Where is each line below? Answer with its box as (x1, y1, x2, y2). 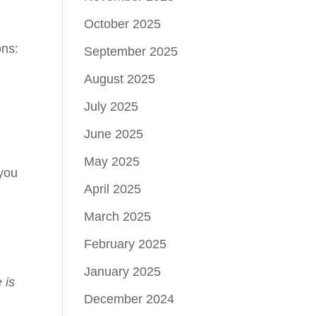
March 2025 (84, 209, 152, 224)
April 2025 (84, 182, 142, 196)
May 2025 (84, 154, 140, 169)
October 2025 (84, 17, 162, 31)
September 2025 (84, 44, 178, 59)
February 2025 (84, 237, 167, 251)
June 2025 (84, 127, 144, 141)
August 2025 (84, 72, 156, 86)
